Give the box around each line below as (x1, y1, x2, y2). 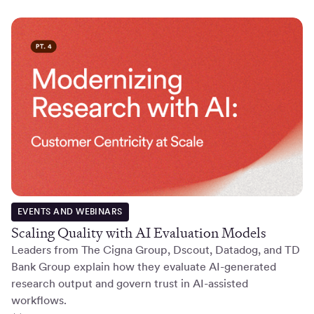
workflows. (11, 294, 67, 308)
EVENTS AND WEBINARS (17, 207, 123, 217)
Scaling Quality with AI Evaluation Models (11, 224, 266, 243)
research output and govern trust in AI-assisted (11, 277, 248, 291)
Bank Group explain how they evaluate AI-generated (11, 260, 276, 274)
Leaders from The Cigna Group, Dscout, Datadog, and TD (11, 243, 300, 257)
